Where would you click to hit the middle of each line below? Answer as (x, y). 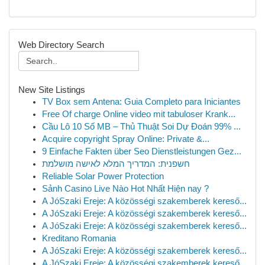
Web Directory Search (61, 45)
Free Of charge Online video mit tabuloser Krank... (139, 114)
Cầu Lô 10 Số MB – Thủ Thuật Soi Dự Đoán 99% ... (141, 127)
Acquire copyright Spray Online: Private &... (126, 139)
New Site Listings (52, 90)
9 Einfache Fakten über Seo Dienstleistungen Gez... (142, 151)
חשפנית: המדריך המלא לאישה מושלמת (116, 164)
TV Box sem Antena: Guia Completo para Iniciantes (141, 102)
